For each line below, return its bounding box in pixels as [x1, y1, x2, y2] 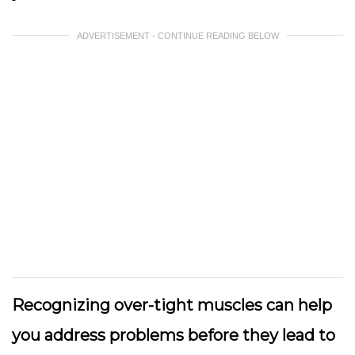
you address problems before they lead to [12, 326, 335, 345]
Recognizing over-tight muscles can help [12, 296, 332, 315]
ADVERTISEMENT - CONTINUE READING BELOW [76, 31, 279, 40]
